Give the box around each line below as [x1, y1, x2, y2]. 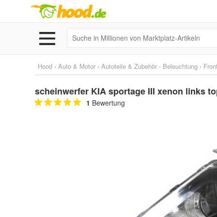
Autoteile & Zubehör [101, 62, 157, 71]
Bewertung [90, 98, 125, 108]
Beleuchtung [163, 62, 198, 71]
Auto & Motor [58, 62, 95, 71]
